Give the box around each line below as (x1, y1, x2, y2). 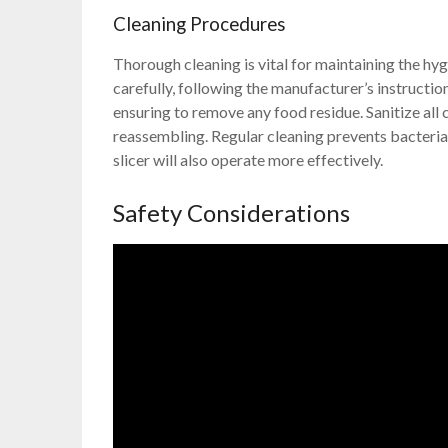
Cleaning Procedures (113, 13, 287, 36)
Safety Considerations (113, 198, 351, 228)
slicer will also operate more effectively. (113, 150, 384, 170)
